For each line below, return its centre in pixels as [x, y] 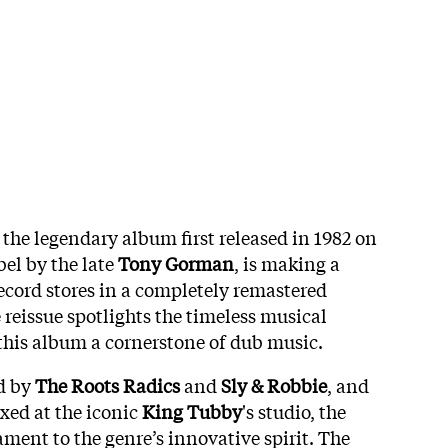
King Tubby [192, 410]
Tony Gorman [176, 262]
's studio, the [294, 410]
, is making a [287, 262]
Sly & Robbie [274, 384]
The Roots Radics [107, 384]
